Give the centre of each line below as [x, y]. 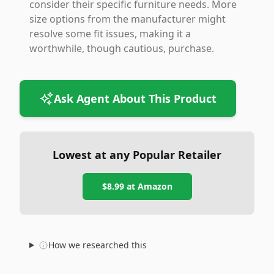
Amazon [155, 186]
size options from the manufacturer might [128, 19]
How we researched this [97, 245]
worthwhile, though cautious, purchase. [122, 48]
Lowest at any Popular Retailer [137, 155]
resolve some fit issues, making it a [110, 34]
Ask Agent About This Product [135, 98]
